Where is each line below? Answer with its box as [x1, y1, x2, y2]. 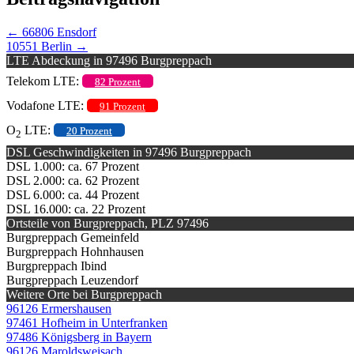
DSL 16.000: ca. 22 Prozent [6, 201, 145, 216]
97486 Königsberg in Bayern [6, 330, 152, 344]
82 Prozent [95, 75, 141, 88]
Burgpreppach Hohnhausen [6, 244, 144, 258]
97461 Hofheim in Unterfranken [6, 315, 168, 330]
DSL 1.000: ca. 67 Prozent [6, 159, 139, 173]
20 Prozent [66, 124, 112, 137]
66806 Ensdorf [19, 24, 96, 39]
